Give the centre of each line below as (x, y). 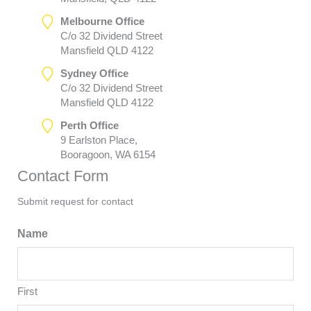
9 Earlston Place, (99, 140)
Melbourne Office (102, 21)
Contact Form (63, 176)
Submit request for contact (75, 202)
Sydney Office (94, 73)
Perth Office (89, 125)
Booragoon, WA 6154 (108, 154)
